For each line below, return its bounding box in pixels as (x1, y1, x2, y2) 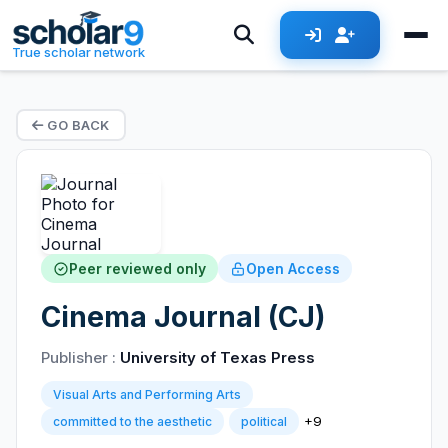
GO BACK (43, 117, 110, 133)
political (241, 414, 287, 429)
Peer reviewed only (69, 260, 206, 277)
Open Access (246, 260, 340, 277)
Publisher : (41, 348, 120, 367)
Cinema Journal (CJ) (41, 300, 325, 334)
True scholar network (12, 44, 146, 60)
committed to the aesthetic (53, 414, 212, 429)
